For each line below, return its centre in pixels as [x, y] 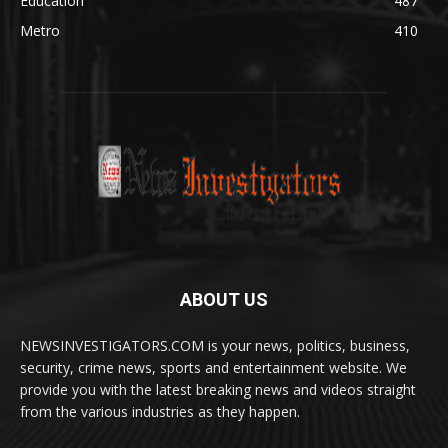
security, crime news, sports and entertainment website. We [213, 367]
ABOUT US [224, 299]
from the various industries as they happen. [160, 411]
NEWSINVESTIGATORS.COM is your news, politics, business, [215, 345]
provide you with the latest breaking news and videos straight [218, 389]
